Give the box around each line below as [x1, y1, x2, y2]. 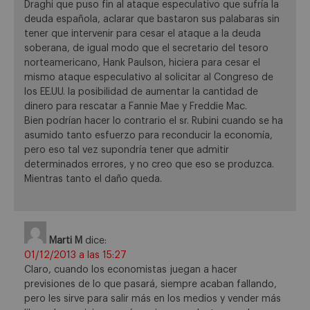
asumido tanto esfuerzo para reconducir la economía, [24, 131, 273, 141]
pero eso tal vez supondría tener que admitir [24, 145, 229, 156]
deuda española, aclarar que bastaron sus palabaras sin [24, 15, 280, 25]
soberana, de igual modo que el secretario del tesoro [24, 44, 268, 54]
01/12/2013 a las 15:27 [24, 250, 127, 260]
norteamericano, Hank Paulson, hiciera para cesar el [24, 58, 260, 69]
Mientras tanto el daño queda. [24, 174, 162, 185]
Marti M [49, 235, 82, 246]
